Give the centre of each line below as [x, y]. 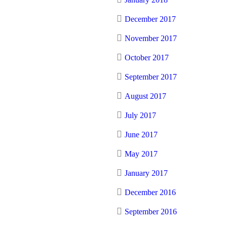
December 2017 [150, 19]
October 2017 [147, 58]
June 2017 [141, 135]
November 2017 [151, 38]
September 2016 [151, 212]
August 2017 [145, 96]
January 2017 [146, 173]
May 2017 [141, 154]
